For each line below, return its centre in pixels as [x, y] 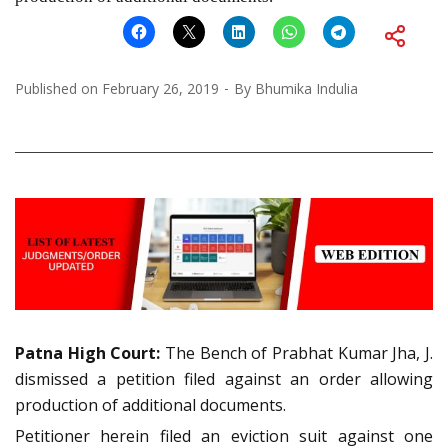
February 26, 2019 [160, 88]
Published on [58, 88]
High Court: [112, 352]
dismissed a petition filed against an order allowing [224, 378]
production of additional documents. [150, 404]
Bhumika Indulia [306, 88]
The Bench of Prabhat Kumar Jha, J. [297, 352]
